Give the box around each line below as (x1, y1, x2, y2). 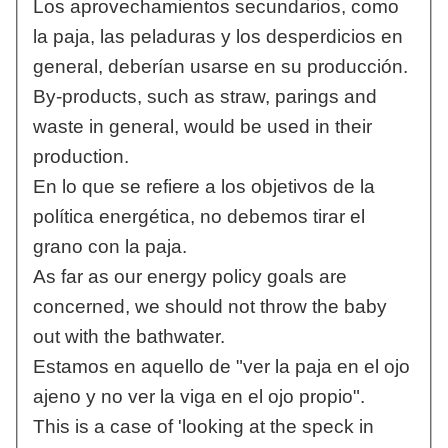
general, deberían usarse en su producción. (32, 56, 408, 78)
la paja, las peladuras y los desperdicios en (32, 26, 403, 48)
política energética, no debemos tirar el (32, 206, 365, 228)
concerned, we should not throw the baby (32, 296, 387, 318)
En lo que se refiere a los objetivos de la (32, 176, 375, 198)
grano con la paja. (32, 236, 187, 258)
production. (32, 146, 129, 168)
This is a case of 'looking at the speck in (32, 416, 374, 438)
